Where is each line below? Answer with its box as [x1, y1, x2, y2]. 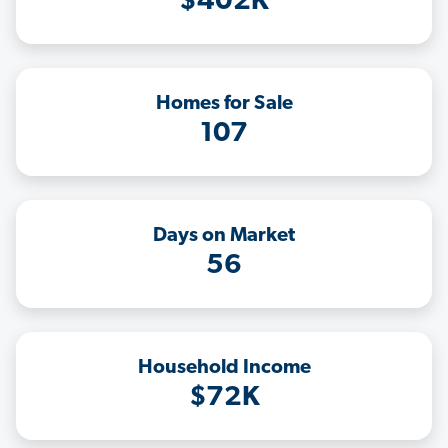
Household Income [137, 358, 311, 379]
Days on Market [153, 226, 295, 247]
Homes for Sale [155, 94, 293, 115]
